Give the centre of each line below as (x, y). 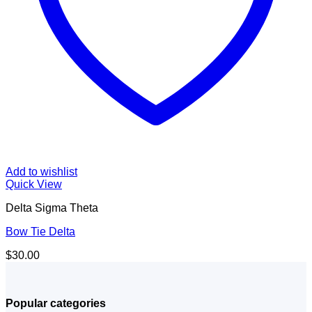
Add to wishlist (41, 172)
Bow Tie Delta (40, 232)
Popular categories (56, 304)
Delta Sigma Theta (52, 208)
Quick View (34, 185)
